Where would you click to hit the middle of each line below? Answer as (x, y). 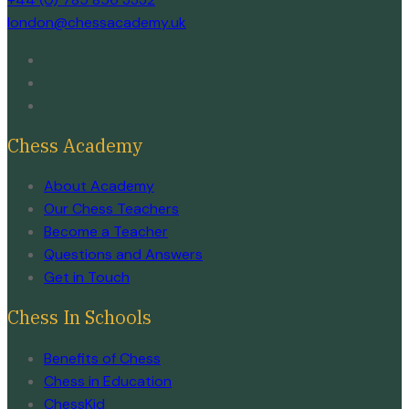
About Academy (99, 186)
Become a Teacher (106, 232)
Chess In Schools (79, 318)
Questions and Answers (123, 255)
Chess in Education (108, 381)
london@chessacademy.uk (97, 23)
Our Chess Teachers (111, 209)
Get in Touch (87, 278)
